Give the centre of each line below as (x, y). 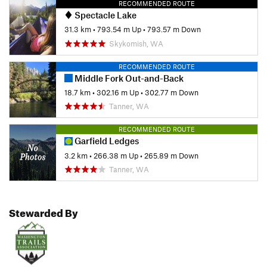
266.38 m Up (116, 155)
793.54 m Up (119, 30)
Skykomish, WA (136, 43)
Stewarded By (44, 212)
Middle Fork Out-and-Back (128, 78)
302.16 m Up (118, 92)
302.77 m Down (172, 92)
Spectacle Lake (105, 15)
